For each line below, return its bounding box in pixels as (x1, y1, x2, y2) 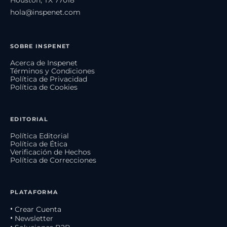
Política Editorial (10, 131, 69, 140)
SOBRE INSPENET (10, 42, 70, 50)
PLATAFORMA (10, 188, 58, 196)
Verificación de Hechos (10, 147, 91, 156)
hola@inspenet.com (10, 8, 81, 16)
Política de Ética (10, 139, 67, 148)
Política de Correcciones (10, 156, 96, 164)
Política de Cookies (10, 83, 78, 91)
